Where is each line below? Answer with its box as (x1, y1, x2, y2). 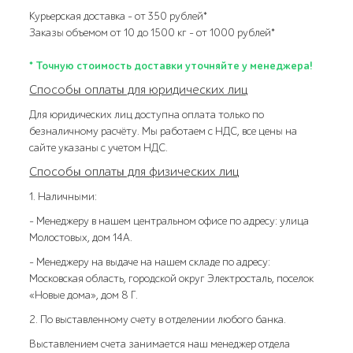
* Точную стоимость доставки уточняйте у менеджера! (29, 58, 314, 72)
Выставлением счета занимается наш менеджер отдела (29, 336, 291, 351)
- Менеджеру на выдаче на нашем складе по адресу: (29, 255, 271, 269)
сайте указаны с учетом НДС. (29, 140, 169, 154)
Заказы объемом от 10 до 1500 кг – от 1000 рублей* (29, 25, 276, 39)
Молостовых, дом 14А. (29, 230, 133, 244)
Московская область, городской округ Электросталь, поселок (29, 271, 314, 285)
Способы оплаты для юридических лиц (29, 82, 248, 97)
